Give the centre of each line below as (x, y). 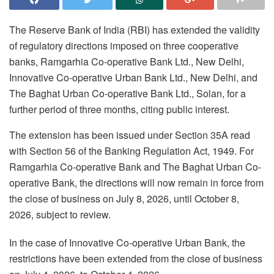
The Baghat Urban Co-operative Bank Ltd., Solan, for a (128, 94)
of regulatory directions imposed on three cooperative (124, 46)
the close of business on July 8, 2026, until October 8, (124, 199)
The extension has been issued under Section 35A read (130, 135)
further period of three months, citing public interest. (119, 109)
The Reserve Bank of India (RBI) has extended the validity (135, 30)
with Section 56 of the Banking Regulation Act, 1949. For (131, 151)
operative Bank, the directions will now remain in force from (136, 183)
